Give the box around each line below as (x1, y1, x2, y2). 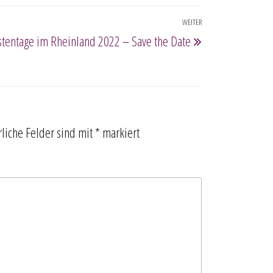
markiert (100, 123, 140, 141)
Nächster (201, 17, 239, 35)
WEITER (182, 16, 202, 27)
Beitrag (201, 41, 232, 59)
